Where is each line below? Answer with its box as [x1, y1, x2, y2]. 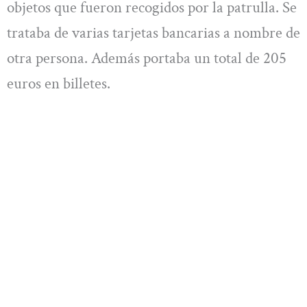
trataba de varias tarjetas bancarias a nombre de [7, 23, 300, 44]
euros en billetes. [7, 73, 110, 95]
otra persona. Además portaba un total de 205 [7, 48, 286, 69]
